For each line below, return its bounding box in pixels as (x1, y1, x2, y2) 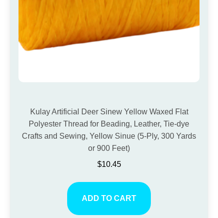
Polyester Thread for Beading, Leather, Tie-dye (29, 120, 189, 128)
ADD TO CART (82, 194, 136, 203)
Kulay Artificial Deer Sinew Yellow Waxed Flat (30, 108, 188, 116)
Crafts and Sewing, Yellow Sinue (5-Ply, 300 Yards (22, 132, 196, 141)
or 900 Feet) (88, 144, 130, 153)
